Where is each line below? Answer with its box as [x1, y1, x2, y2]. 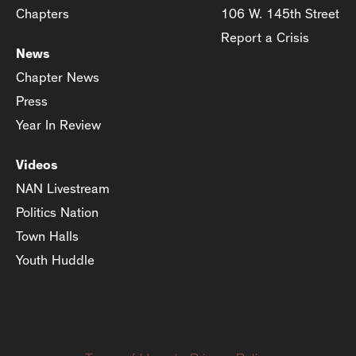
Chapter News [16, 70, 99, 84]
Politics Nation [16, 205, 99, 219]
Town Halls [16, 229, 79, 243]
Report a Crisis [221, 30, 309, 44]
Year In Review [16, 118, 101, 132]
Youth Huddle [16, 253, 95, 267]
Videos [16, 157, 58, 172]
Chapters [16, 6, 69, 21]
